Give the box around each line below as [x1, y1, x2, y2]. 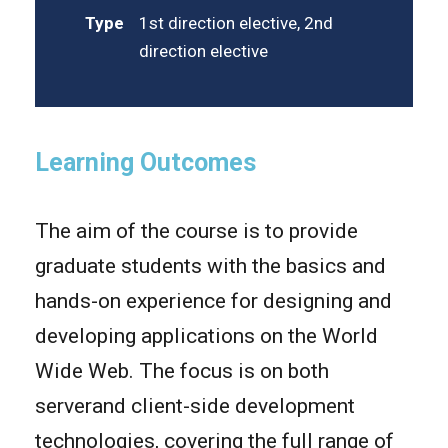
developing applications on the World [35, 323, 378, 348]
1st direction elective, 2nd [139, 12, 333, 33]
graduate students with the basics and [35, 253, 386, 278]
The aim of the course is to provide [35, 218, 358, 243]
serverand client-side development [35, 393, 355, 418]
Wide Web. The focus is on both [35, 358, 329, 383]
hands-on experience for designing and [35, 288, 392, 313]
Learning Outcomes [35, 147, 256, 177]
